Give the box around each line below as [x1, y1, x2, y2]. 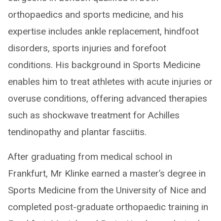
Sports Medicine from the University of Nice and [8, 184, 206, 196]
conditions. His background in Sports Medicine [8, 59, 200, 71]
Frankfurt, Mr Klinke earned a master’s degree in [8, 168, 206, 180]
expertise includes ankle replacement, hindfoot [8, 26, 199, 37]
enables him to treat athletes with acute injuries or [8, 76, 213, 88]
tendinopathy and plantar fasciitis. [8, 126, 147, 138]
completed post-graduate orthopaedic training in [8, 201, 208, 213]
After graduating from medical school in [8, 151, 172, 163]
